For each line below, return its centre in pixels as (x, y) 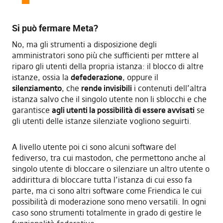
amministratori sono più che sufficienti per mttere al (105, 55)
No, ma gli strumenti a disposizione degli (84, 44)
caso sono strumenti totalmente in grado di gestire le (107, 212)
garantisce (32, 110)
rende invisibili (106, 88)
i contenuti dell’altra (169, 88)
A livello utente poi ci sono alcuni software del (94, 147)
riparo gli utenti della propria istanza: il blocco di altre (108, 66)
